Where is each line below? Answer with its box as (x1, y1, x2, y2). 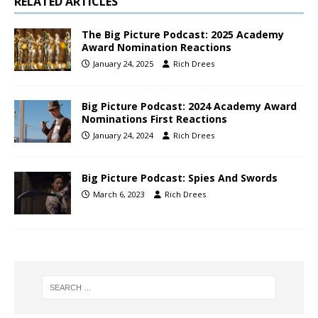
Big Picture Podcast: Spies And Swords (82, 170, 278, 185)
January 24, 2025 (93, 57, 153, 69)
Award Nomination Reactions (82, 40, 231, 54)
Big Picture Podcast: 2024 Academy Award (82, 99, 297, 113)
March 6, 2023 (93, 188, 145, 199)
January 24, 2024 (93, 129, 153, 141)
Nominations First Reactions (82, 111, 227, 126)
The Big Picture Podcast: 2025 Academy (82, 27, 284, 41)
